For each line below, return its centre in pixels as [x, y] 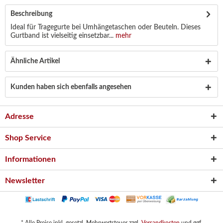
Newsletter [25, 181]
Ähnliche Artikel [35, 61]
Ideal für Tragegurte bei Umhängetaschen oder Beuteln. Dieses [106, 27]
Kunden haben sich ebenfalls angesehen [71, 87]
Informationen [30, 159]
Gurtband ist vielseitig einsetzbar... [62, 36]
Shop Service [28, 138]
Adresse [19, 116]
